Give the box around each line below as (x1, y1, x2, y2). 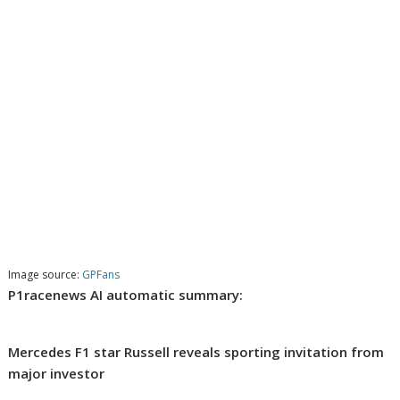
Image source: (8, 267, 83, 283)
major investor (8, 364, 105, 383)
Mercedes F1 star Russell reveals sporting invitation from (8, 343, 385, 362)
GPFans (82, 267, 121, 283)
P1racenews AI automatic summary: (8, 286, 244, 304)
